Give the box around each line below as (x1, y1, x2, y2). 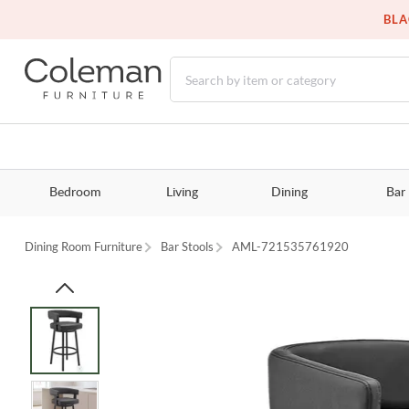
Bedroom (48, 186, 101, 200)
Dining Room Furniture (25, 239, 143, 255)
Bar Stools (161, 239, 215, 255)
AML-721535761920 (232, 239, 350, 255)
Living (165, 186, 198, 200)
